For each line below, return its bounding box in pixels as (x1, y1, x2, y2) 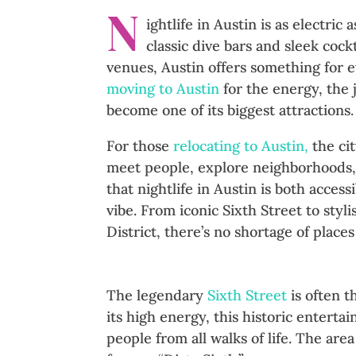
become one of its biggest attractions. (106, 101, 354, 120)
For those (106, 137, 174, 156)
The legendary (106, 286, 208, 305)
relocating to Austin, (173, 137, 309, 156)
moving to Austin (106, 79, 220, 99)
